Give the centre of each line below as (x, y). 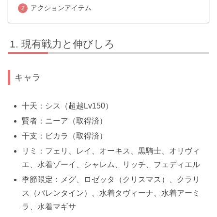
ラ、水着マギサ (49, 207)
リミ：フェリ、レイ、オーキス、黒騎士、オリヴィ (111, 151)
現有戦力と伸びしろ (68, 44)
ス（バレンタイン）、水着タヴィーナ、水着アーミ (111, 193)
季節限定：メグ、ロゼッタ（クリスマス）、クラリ (111, 180)
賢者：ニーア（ (49, 121)
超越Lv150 (87, 106)
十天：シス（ (45, 106)
